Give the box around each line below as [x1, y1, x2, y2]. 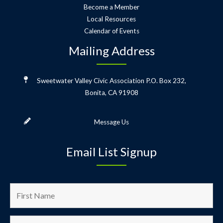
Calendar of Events [84, 26, 139, 35]
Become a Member [84, 2, 139, 11]
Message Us [94, 117, 129, 126]
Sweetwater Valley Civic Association [37, 76, 144, 85]
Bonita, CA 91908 [85, 88, 138, 97]
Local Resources [87, 14, 136, 23]
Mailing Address [68, 43, 155, 58]
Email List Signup [66, 144, 157, 159]
